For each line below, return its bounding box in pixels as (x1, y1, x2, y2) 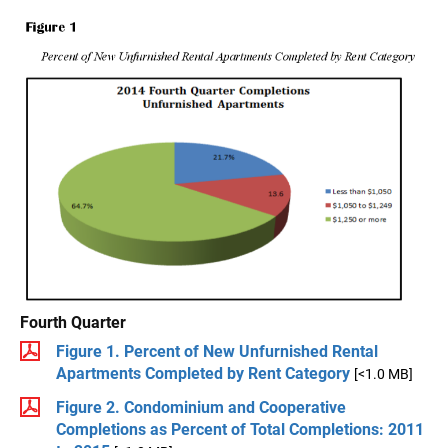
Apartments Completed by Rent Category (56, 363, 350, 383)
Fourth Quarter (20, 312, 126, 332)
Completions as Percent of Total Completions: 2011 (56, 419, 424, 439)
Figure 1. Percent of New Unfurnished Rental (56, 341, 378, 361)
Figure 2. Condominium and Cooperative (56, 397, 346, 417)
